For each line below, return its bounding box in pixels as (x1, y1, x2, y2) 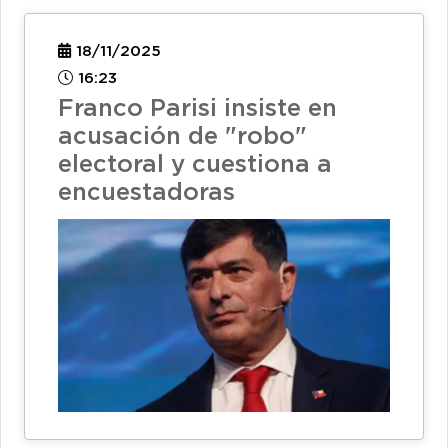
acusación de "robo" (58, 126, 307, 149)
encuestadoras (58, 182, 235, 205)
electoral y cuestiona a (58, 154, 332, 177)
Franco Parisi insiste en (58, 98, 337, 121)
